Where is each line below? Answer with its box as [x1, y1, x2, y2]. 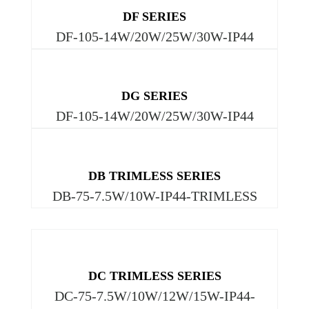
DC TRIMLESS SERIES [88, 269, 221, 283]
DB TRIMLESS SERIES [88, 168, 221, 183]
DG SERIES [121, 89, 188, 103]
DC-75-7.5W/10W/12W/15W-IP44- [54, 288, 255, 304]
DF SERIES [123, 9, 186, 23]
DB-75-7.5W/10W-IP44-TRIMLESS [52, 188, 257, 203]
